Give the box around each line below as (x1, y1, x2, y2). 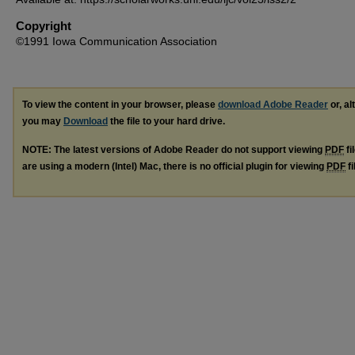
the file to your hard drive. (108, 115, 225, 127)
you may (22, 115, 63, 127)
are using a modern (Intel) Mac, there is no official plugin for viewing (22, 161, 326, 173)
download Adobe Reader (218, 98, 328, 110)
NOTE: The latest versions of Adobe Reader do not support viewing (22, 144, 325, 156)
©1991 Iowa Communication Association (16, 34, 217, 48)
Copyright (16, 18, 71, 32)
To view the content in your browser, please (22, 98, 218, 110)
